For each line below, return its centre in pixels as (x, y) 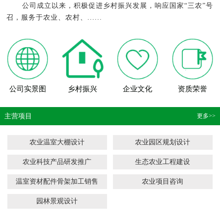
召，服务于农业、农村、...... (55, 17)
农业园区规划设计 (163, 142)
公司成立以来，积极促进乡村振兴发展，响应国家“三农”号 (118, 6)
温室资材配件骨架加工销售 (57, 181)
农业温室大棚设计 (57, 142)
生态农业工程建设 (163, 162)
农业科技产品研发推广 (57, 162)
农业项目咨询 (163, 181)
